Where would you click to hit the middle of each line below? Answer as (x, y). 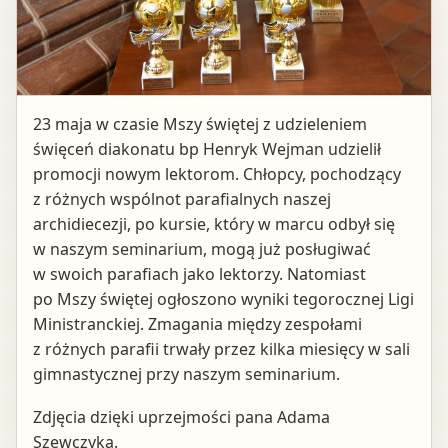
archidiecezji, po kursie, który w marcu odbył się (214, 223)
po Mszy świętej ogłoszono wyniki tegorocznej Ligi (223, 298)
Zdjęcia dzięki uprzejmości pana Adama (181, 417)
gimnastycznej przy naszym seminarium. (186, 373)
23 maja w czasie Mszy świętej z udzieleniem (200, 123)
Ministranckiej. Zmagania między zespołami (197, 323)
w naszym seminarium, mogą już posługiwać (202, 248)
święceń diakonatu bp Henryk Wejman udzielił (207, 148)
